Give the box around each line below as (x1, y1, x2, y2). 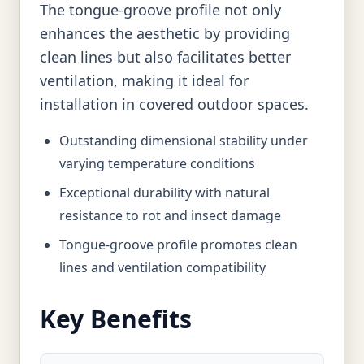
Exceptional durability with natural (59, 184, 270, 201)
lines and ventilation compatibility (59, 258, 266, 276)
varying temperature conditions (59, 154, 255, 172)
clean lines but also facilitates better (40, 47, 291, 67)
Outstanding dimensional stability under (59, 132, 308, 149)
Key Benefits (40, 302, 192, 336)
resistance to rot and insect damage (59, 206, 281, 224)
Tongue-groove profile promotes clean (59, 236, 297, 253)
